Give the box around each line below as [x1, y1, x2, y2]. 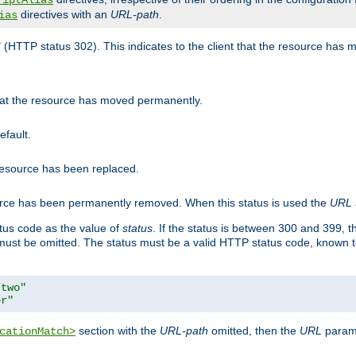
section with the [75, 324, 160, 338]
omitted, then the [208, 324, 300, 338]
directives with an [17, 8, 110, 21]
